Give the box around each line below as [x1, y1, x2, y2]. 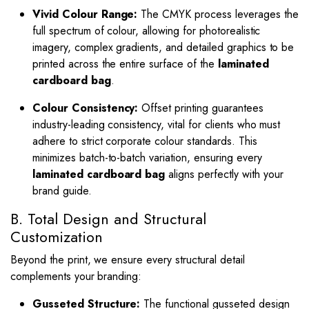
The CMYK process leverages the [137, 6, 299, 22]
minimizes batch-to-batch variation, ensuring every [32, 150, 262, 166]
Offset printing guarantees [138, 100, 263, 116]
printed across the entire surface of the [32, 56, 218, 72]
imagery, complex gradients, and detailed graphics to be [32, 39, 295, 55]
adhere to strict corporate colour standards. [32, 133, 235, 149]
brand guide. [32, 183, 92, 199]
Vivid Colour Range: [32, 6, 138, 22]
